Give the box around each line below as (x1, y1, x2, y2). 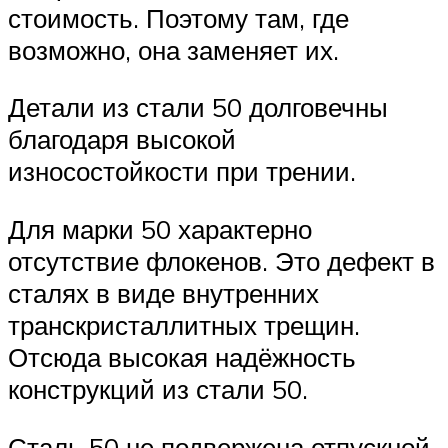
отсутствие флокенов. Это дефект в (8, 245, 435, 278)
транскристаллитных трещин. (8, 309, 360, 342)
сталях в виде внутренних (8, 277, 319, 310)
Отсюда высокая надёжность (8, 341, 356, 374)
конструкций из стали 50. (8, 373, 308, 406)
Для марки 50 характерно (8, 213, 312, 246)
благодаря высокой (8, 123, 236, 156)
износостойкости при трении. (8, 155, 356, 188)
